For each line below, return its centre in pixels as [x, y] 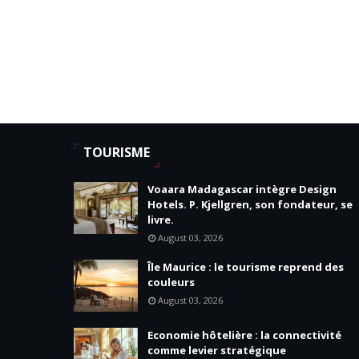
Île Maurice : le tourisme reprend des [246, 267]
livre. [161, 220]
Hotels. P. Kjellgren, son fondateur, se [250, 204]
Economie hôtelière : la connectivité [244, 335]
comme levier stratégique [217, 350]
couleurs [171, 282]
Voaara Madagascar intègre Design [242, 189]
